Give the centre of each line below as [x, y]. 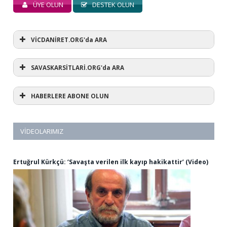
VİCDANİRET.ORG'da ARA [69, 39]
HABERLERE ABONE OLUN [70, 96]
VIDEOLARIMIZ [42, 131]
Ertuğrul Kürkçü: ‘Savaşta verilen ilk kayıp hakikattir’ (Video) [111, 162]
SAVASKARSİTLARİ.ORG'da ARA [78, 68]
